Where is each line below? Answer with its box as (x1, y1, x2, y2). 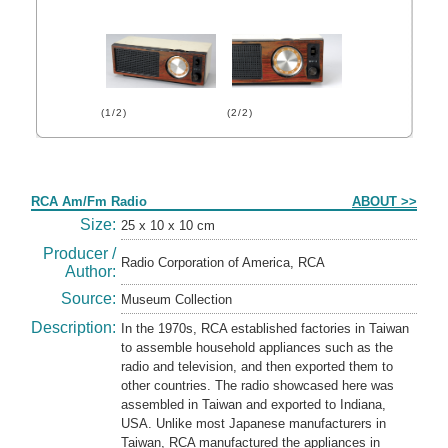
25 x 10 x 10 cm (121, 218, 215, 233)
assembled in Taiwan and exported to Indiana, (121, 397, 386, 412)
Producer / (43, 245, 116, 262)
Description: (31, 319, 116, 336)
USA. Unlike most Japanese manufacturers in (121, 416, 386, 431)
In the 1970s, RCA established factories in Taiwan (121, 321, 409, 336)
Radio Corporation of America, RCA (121, 255, 329, 270)
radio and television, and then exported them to (121, 359, 393, 374)
